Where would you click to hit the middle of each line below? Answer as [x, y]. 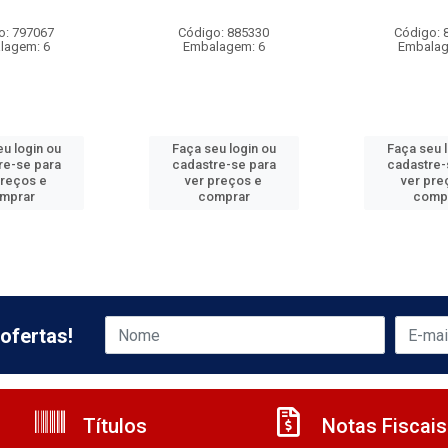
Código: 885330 [224, 32]
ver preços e [224, 180]
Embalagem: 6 [223, 46]
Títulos [112, 426]
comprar [223, 196]
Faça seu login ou [223, 148]
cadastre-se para [223, 164]
